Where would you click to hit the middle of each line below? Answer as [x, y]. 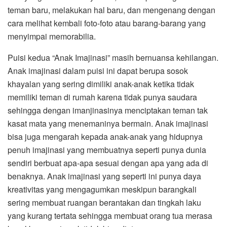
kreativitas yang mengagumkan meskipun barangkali [102, 190]
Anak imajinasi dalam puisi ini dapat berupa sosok [98, 71]
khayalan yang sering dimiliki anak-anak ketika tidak [101, 84]
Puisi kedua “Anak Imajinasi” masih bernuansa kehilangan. [113, 58]
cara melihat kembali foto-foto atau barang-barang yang [107, 23]
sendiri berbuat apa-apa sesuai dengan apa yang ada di [108, 163]
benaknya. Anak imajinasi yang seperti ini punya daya [104, 176]
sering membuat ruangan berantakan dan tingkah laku [104, 203]
